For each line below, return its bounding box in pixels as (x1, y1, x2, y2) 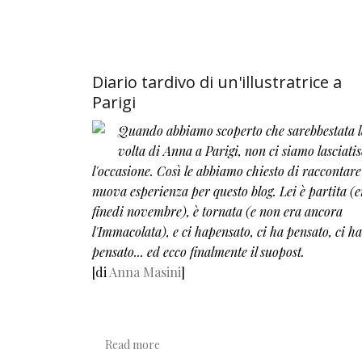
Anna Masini (109, 263, 181, 280)
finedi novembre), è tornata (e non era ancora (92, 202, 343, 220)
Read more (105, 337, 160, 352)
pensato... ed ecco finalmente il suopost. (92, 242, 305, 260)
